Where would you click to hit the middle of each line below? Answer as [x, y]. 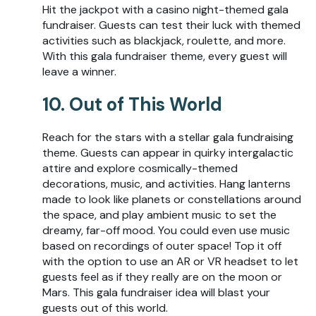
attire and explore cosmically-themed [140, 168]
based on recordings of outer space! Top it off [162, 245]
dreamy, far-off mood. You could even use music [166, 230]
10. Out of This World [132, 104]
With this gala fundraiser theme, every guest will [165, 56]
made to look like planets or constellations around [172, 199]
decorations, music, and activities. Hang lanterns [166, 183]
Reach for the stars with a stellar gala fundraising [168, 137]
